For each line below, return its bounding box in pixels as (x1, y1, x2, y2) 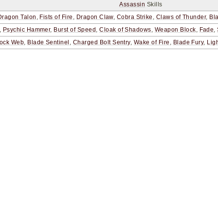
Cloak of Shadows (99, 26, 151, 34)
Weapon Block (154, 26, 196, 34)
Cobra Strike (116, 14, 153, 21)
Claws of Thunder (156, 14, 206, 21)
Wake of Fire (133, 39, 170, 46)
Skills (145, 1, 163, 8)
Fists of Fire (39, 14, 73, 21)
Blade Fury (173, 39, 204, 46)
